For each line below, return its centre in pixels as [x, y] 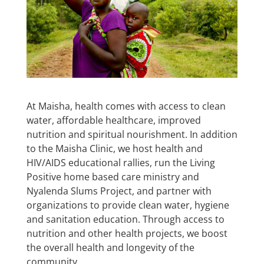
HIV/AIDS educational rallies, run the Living [121, 162]
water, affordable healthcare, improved [113, 120]
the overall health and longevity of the [110, 247]
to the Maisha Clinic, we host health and [114, 148]
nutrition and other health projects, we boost [127, 233]
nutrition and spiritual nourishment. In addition [132, 134]
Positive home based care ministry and [113, 176]
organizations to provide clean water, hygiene [128, 205]
